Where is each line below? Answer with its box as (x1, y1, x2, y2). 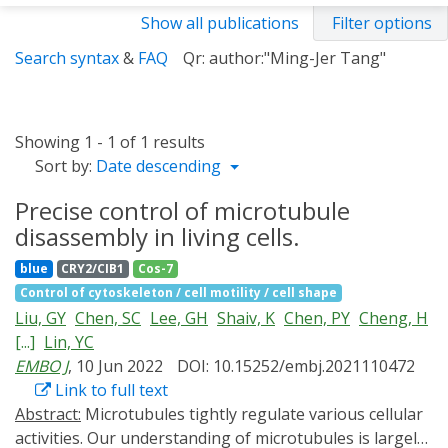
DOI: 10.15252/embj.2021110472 (177, 355, 415, 377)
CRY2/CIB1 (61, 260, 125, 277)
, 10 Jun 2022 (68, 355, 167, 377)
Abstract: (15, 403, 81, 425)
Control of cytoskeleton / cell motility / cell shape (19, 284, 337, 301)
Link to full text (51, 379, 168, 401)
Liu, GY (15, 307, 66, 329)
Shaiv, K (217, 307, 275, 329)
